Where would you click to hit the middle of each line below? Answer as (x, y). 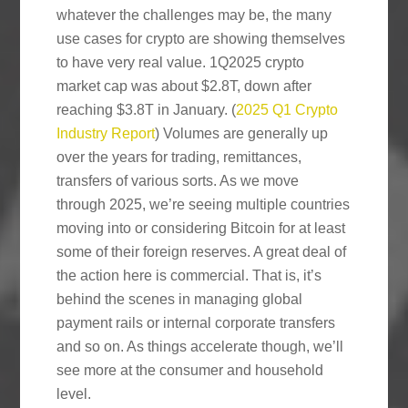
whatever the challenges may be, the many (194, 15)
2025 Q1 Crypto (287, 109)
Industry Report (106, 133)
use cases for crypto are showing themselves (201, 38)
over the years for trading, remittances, (179, 157)
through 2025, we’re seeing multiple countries (204, 204)
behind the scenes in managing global (180, 299)
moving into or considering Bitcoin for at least (201, 228)
